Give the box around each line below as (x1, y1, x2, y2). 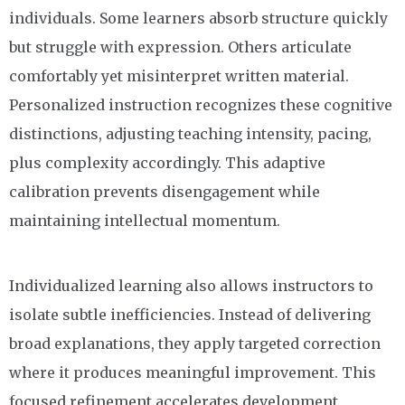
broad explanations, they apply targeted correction (9, 334, 381, 353)
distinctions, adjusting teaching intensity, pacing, (9, 125, 372, 144)
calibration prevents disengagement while (9, 183, 320, 202)
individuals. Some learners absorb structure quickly (9, 9, 388, 28)
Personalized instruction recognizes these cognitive (9, 96, 392, 115)
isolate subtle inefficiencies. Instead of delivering (9, 306, 371, 325)
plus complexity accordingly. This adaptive (9, 154, 325, 173)
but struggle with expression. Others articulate (9, 38, 352, 57)
